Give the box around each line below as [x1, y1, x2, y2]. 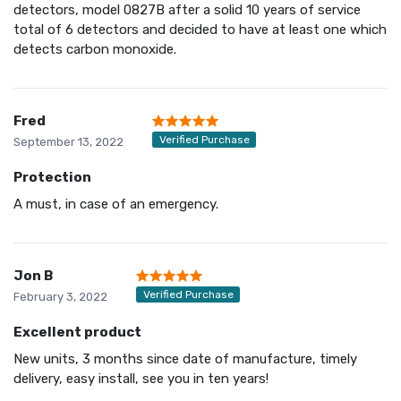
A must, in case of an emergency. [13, 195, 218, 212]
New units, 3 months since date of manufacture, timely [13, 350, 357, 367]
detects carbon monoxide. [13, 40, 176, 57]
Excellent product [13, 323, 141, 340]
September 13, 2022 [13, 134, 124, 149]
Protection [13, 168, 91, 185]
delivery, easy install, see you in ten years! [13, 370, 269, 387]
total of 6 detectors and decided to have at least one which [13, 21, 387, 38]
